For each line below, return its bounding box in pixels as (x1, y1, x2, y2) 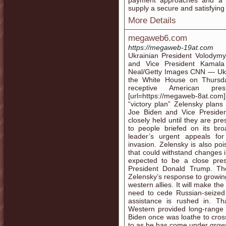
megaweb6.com (128, 33, 187, 43)
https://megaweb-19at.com (128, 43, 213, 51)
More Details (128, 16, 176, 25)
